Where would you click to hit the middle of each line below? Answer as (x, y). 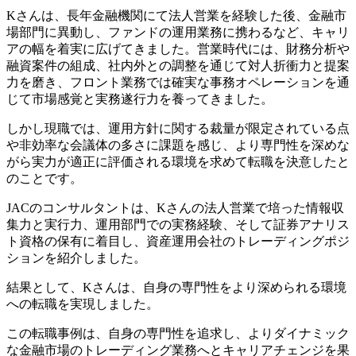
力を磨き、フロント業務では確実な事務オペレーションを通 (178, 83)
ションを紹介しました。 (76, 258)
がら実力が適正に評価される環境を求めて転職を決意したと (178, 162)
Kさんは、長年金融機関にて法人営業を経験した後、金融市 (176, 16)
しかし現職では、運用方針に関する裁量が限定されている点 (178, 129)
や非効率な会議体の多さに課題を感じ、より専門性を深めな (178, 145)
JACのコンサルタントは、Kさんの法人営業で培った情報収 (175, 208)
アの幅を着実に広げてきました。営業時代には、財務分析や (178, 49)
